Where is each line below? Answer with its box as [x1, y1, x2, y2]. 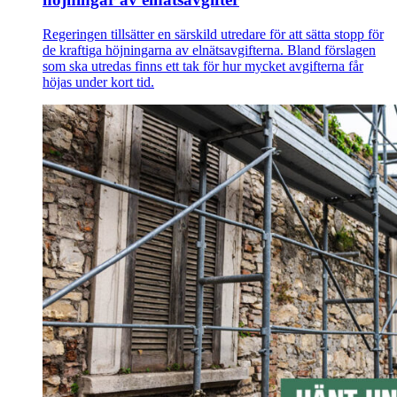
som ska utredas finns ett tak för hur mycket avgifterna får [43, 58, 363, 74]
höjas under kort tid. [43, 74, 154, 90]
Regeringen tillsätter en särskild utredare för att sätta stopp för [43, 26, 384, 42]
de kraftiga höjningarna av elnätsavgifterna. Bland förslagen [43, 42, 376, 58]
